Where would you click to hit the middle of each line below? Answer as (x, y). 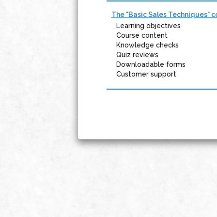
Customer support (146, 74)
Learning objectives (148, 26)
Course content (142, 35)
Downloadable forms (151, 64)
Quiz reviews (137, 55)
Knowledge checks (147, 45)
